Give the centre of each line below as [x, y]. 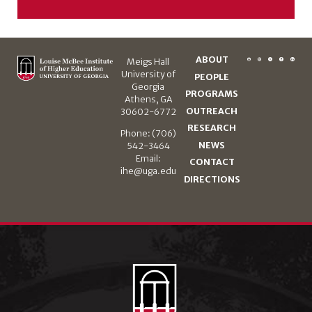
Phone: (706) [148, 133]
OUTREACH [212, 111]
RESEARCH [212, 128]
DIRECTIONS [212, 179]
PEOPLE [212, 77]
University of [148, 75]
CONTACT [212, 162]
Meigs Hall [148, 62]
